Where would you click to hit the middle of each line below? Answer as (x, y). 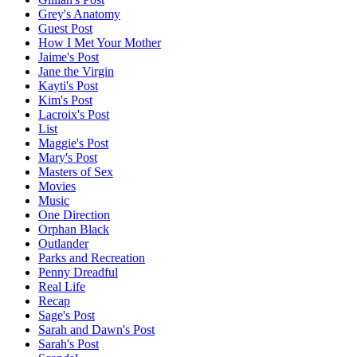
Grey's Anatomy (79, 14)
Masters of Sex (76, 172)
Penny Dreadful (78, 273)
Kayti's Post (68, 86)
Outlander (63, 244)
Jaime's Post (69, 57)
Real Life (62, 287)
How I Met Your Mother (100, 43)
